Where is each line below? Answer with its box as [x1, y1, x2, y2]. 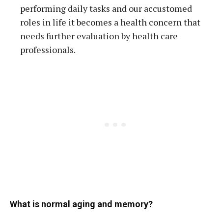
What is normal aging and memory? [10, 199, 153, 209]
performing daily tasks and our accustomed [20, 2, 192, 14]
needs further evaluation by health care [20, 30, 178, 42]
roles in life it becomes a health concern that [20, 16, 200, 28]
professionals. [20, 44, 76, 55]
